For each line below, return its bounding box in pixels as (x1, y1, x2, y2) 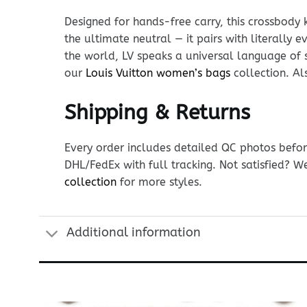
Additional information (66, 225, 201, 241)
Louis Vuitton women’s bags (85, 66, 230, 80)
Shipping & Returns (64, 100, 250, 125)
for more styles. (116, 175, 202, 189)
